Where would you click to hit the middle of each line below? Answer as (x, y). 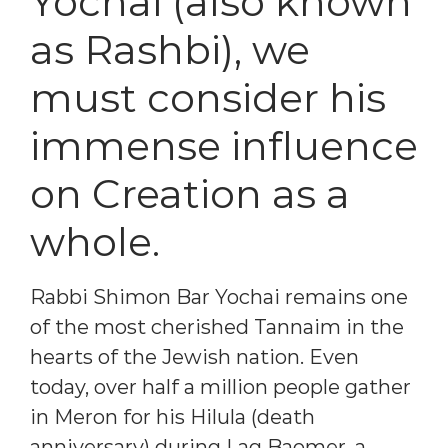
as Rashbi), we (170, 49)
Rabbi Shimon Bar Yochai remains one (219, 296)
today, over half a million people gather (220, 386)
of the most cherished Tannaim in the (217, 326)
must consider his (208, 97)
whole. (95, 241)
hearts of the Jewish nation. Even (194, 356)
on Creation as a (190, 193)
